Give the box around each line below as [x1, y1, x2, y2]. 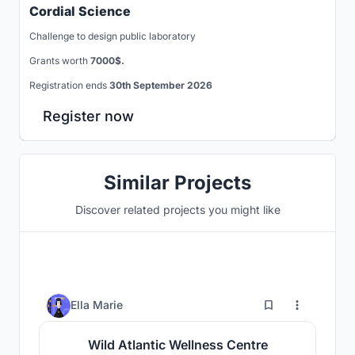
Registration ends [29, 78, 109, 91]
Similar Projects [104, 170, 251, 194]
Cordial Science [29, 2, 131, 19]
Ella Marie [71, 298, 123, 312]
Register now [43, 107, 134, 124]
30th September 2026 [109, 78, 212, 91]
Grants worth [29, 54, 90, 67]
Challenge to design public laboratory [29, 29, 196, 42]
